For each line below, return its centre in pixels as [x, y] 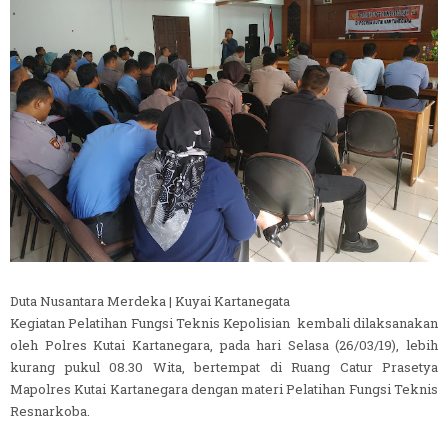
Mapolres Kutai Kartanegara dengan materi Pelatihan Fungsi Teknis [224, 388]
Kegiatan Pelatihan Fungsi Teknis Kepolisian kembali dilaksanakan [224, 322]
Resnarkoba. [50, 410]
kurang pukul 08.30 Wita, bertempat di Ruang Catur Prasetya [224, 366]
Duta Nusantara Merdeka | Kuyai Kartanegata [150, 300]
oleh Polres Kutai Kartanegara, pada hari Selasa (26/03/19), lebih [224, 344]
